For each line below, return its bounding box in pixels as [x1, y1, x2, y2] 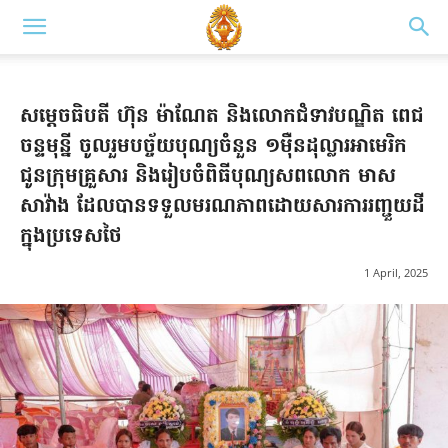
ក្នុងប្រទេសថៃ [20, 222, 122, 252]
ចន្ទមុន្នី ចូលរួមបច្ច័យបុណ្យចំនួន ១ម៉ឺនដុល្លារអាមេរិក [20, 132, 407, 162]
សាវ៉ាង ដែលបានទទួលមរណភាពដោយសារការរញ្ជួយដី [20, 192, 425, 222]
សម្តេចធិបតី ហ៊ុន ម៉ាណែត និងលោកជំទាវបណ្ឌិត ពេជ [20, 102, 424, 132]
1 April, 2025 [364, 265, 428, 281]
